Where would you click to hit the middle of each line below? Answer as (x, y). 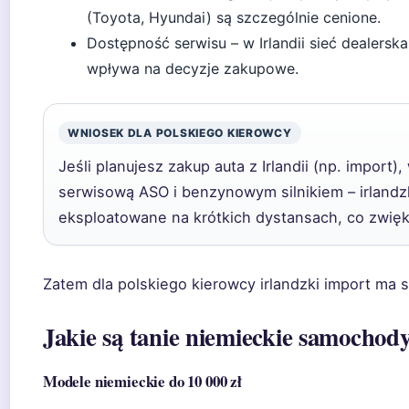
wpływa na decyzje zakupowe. (193, 68)
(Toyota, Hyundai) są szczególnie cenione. (234, 17)
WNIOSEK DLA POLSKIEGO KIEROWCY (180, 133)
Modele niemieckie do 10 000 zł (142, 381)
